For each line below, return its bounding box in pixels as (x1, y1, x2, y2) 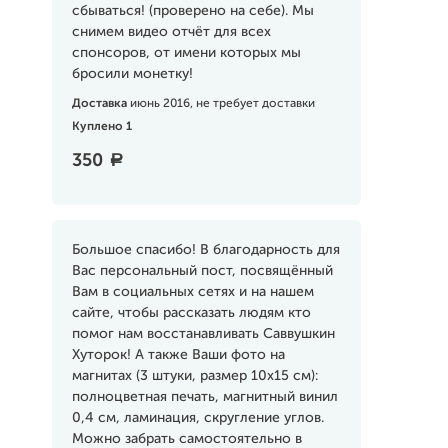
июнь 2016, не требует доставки (129, 98, 315, 110)
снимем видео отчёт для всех (71, 25, 271, 39)
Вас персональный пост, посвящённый (71, 264, 333, 278)
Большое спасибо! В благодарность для (71, 243, 340, 257)
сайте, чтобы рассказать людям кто (71, 306, 311, 320)
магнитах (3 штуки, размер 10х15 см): (71, 369, 318, 383)
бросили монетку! (71, 67, 193, 81)
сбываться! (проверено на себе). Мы (71, 4, 314, 18)
